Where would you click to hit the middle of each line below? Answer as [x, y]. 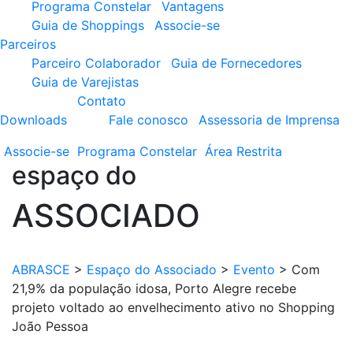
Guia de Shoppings [88, 25]
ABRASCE [41, 269]
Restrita [259, 151]
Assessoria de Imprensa [269, 120]
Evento [254, 269]
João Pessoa [50, 326]
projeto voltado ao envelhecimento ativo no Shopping [173, 307]
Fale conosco [149, 120]
